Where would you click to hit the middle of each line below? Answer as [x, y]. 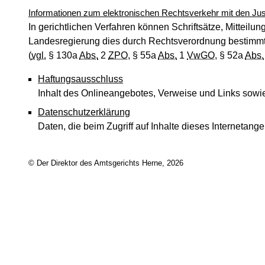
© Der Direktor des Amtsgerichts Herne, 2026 [106, 163]
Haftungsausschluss [80, 79]
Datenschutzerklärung [84, 112]
